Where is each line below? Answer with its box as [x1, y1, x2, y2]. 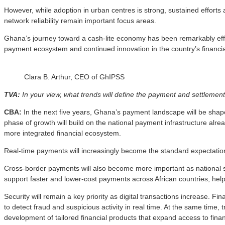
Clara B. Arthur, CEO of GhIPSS [24, 73, 125, 81]
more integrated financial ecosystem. [4, 129, 121, 138]
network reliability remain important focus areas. [4, 17, 156, 25]
